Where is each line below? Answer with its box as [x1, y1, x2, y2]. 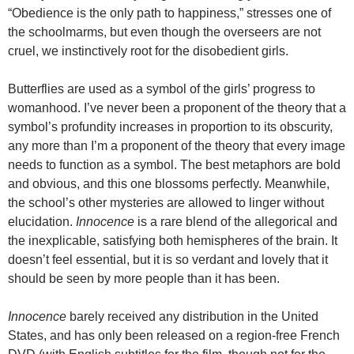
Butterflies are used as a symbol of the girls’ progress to [8, 81, 315, 96]
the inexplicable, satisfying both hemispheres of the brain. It [8, 233, 337, 247]
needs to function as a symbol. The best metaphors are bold [8, 157, 341, 171]
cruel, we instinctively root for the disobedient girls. [8, 43, 288, 58]
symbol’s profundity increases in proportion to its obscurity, [8, 119, 333, 134]
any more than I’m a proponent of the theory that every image [8, 138, 345, 153]
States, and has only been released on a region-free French [8, 328, 340, 342]
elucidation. [8, 214, 76, 228]
